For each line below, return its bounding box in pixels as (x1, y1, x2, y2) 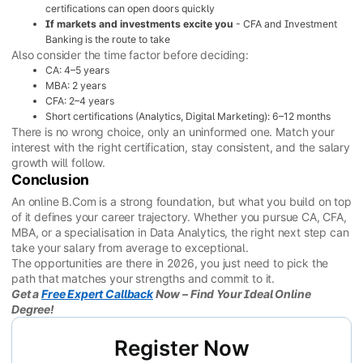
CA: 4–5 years (45, 63, 109, 76)
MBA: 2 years (45, 79, 106, 92)
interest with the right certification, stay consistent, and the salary (11, 139, 351, 154)
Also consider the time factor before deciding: (11, 47, 249, 62)
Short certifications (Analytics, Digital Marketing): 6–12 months (45, 109, 331, 122)
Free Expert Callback (41, 287, 153, 301)
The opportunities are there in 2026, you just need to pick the (11, 256, 329, 271)
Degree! (11, 302, 54, 317)
